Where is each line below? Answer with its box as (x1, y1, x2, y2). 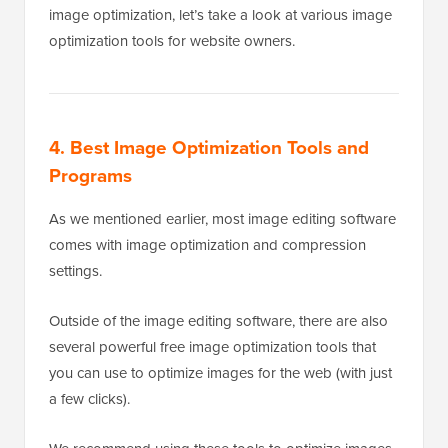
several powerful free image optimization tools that (49, 335, 376, 358)
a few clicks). (49, 387, 130, 410)
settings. (49, 259, 102, 282)
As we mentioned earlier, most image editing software (49, 207, 396, 230)
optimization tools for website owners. (49, 29, 295, 52)
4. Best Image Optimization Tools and (49, 132, 369, 162)
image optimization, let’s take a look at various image (49, 3, 392, 26)
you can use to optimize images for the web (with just (49, 361, 392, 384)
